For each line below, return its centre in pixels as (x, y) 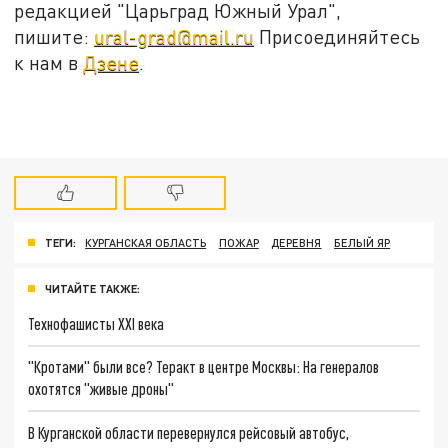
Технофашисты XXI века (96, 323)
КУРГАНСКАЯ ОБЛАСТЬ (146, 242)
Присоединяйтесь (337, 36)
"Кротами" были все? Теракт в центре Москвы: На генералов (204, 367)
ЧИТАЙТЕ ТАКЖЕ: (92, 288)
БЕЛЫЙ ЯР (362, 242)
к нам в (49, 62)
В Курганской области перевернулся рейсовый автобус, (189, 433)
